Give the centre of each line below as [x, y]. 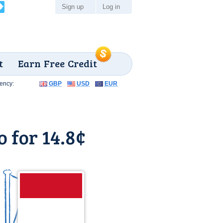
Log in [111, 7]
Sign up [73, 7]
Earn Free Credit [57, 63]
